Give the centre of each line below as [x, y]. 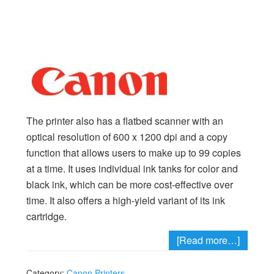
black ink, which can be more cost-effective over [129, 184]
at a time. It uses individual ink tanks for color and [132, 168]
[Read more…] [209, 240]
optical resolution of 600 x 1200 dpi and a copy [127, 137]
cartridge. [46, 216]
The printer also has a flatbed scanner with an [124, 121]
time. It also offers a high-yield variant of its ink [125, 200]
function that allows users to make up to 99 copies [133, 153]
